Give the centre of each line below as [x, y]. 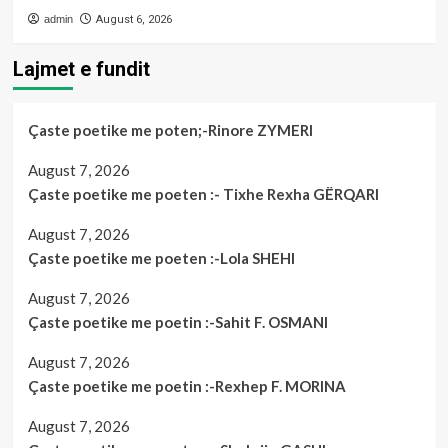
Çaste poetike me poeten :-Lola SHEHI [161, 257]
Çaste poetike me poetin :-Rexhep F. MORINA [186, 385]
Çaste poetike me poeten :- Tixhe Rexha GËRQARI [209, 193]
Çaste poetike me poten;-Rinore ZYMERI [170, 129]
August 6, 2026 [133, 19]
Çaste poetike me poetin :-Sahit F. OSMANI [177, 321]
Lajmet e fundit [81, 68]
